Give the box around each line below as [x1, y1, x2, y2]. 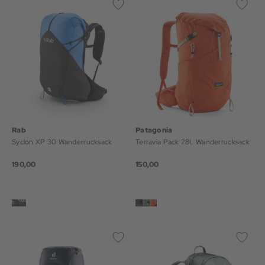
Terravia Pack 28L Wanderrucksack [135, 137, 250, 147]
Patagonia [135, 125, 173, 135]
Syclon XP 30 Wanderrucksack [12, 137, 112, 147]
